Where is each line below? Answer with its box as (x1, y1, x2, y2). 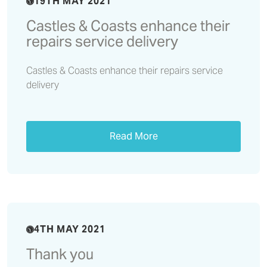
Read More (109, 130, 158, 142)
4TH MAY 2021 (34, 223, 105, 235)
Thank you (26, 245, 94, 263)
